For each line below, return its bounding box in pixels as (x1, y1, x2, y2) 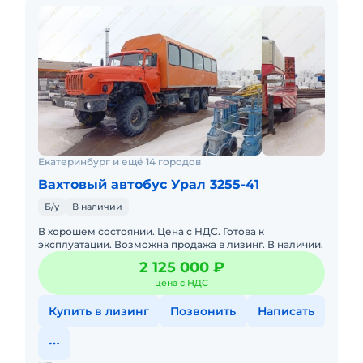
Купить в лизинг (49, 304, 150, 318)
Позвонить (170, 304, 237, 318)
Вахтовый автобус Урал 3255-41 (38, 177, 259, 192)
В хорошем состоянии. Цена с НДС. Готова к (38, 225, 264, 237)
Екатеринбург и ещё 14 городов (38, 156, 201, 168)
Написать (257, 304, 314, 318)
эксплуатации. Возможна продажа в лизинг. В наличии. (38, 238, 323, 250)
